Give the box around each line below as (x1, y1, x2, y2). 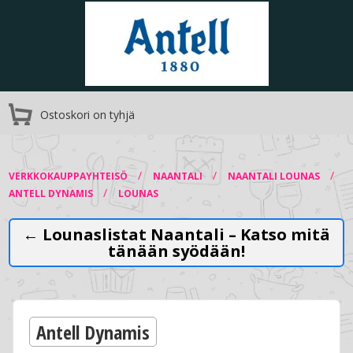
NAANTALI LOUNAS (228, 169, 323, 184)
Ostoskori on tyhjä (40, 107, 136, 123)
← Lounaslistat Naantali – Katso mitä (23, 224, 330, 246)
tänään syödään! (108, 240, 245, 262)
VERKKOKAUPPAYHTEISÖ (9, 169, 131, 184)
